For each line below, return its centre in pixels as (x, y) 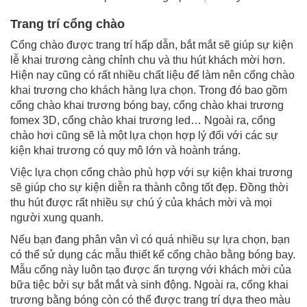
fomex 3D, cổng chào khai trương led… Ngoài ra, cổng (143, 120)
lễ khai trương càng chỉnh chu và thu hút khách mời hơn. (148, 60)
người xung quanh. (57, 217)
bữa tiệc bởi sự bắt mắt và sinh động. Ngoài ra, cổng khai (149, 284)
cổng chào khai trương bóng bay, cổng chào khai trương (147, 105)
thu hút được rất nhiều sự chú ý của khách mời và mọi (141, 202)
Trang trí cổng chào (67, 24)
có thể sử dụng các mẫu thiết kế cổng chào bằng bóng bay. (153, 254)
